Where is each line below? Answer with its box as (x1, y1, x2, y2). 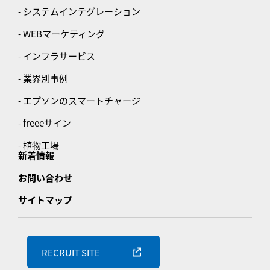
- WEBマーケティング (18, 27, 105, 40)
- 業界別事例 (18, 72, 68, 85)
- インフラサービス (18, 49, 95, 63)
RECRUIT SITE (42, 245, 100, 259)
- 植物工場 (18, 139, 59, 152)
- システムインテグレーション (18, 5, 140, 18)
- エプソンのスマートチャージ (18, 94, 140, 107)
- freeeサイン (18, 116, 71, 130)
